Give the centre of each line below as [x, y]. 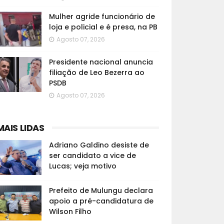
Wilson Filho [70, 211]
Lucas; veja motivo [82, 166]
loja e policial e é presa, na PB [103, 27]
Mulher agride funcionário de [102, 16]
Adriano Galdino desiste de [99, 145]
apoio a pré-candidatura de [101, 201]
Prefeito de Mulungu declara [101, 190]
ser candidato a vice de [92, 155]
